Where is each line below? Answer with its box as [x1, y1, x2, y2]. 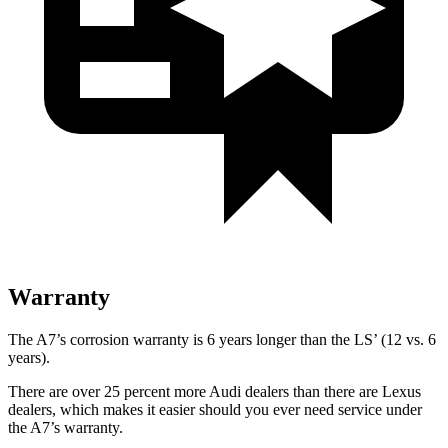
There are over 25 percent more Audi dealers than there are [8, 382, 382, 400]
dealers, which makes [8, 400, 143, 418]
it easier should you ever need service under [143, 400, 422, 418]
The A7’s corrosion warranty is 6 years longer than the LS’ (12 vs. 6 [8, 330, 436, 348]
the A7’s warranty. [8, 418, 123, 436]
